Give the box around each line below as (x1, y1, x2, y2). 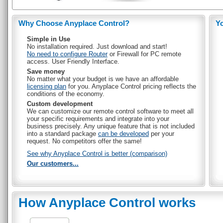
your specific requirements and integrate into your (27, 115, 169, 122)
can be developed (98, 130, 149, 137)
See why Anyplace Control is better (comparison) (27, 150, 167, 157)
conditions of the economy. (27, 90, 105, 98)
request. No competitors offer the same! (27, 137, 142, 145)
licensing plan (27, 83, 66, 90)
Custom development (27, 100, 93, 108)
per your (149, 130, 174, 137)
